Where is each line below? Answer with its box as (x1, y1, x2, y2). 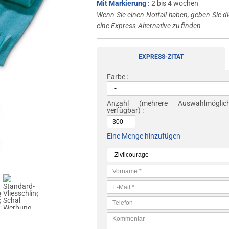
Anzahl (107, 99, 129, 107)
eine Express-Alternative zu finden (97, 21, 201, 30)
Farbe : (107, 73, 129, 81)
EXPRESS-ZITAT (139, 53, 184, 60)
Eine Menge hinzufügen (107, 132, 181, 140)
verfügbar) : (107, 106, 144, 114)
